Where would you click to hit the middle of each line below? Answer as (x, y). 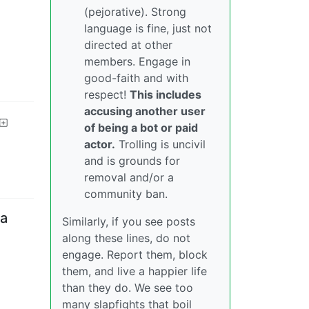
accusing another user (145, 111)
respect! (107, 94)
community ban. (126, 194)
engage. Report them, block (135, 255)
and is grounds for (132, 161)
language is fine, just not (148, 28)
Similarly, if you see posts (129, 221)
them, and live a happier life (134, 271)
